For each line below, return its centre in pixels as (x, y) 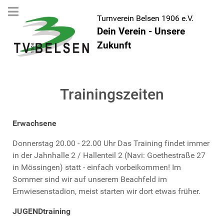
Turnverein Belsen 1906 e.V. (145, 18)
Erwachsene (34, 123)
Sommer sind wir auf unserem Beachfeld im (90, 179)
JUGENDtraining (41, 211)
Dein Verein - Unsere (141, 31)
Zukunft (114, 45)
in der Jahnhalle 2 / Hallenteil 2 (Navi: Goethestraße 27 (109, 155)
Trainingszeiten (112, 94)
